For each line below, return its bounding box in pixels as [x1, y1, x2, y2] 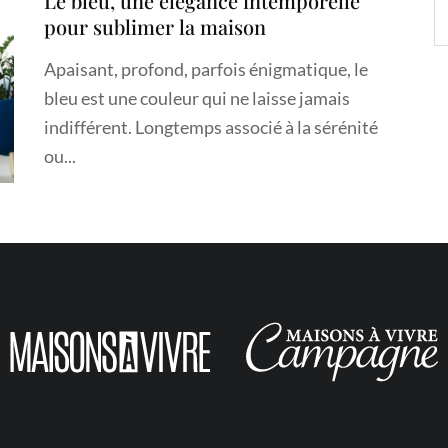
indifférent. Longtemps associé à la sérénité [44, 115, 378, 138]
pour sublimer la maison [44, 12, 266, 40]
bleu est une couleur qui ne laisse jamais [44, 86, 350, 109]
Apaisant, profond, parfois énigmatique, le [44, 57, 368, 80]
